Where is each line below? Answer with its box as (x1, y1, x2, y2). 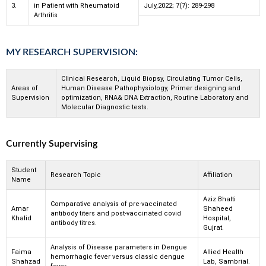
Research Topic (50, 171, 101, 179)
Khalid (11, 214, 31, 223)
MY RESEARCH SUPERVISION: (6, 47, 138, 57)
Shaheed (203, 205, 233, 213)
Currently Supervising (6, 139, 97, 149)
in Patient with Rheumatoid (34, 2, 119, 10)
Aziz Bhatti (203, 195, 236, 204)
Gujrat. (203, 224, 226, 232)
